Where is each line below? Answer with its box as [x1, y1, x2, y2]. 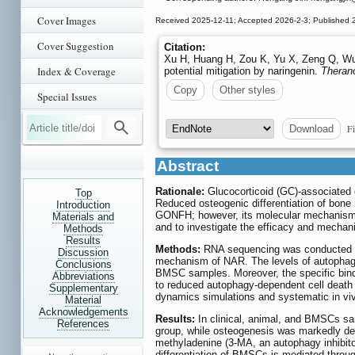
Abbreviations [52, 270, 115, 282]
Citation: [164, 40, 205, 53]
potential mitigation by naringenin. [164, 64, 321, 77]
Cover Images [37, 13, 96, 28]
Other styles [219, 83, 276, 96]
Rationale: [155, 185, 204, 198]
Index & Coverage [37, 64, 116, 78]
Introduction [56, 199, 110, 211]
